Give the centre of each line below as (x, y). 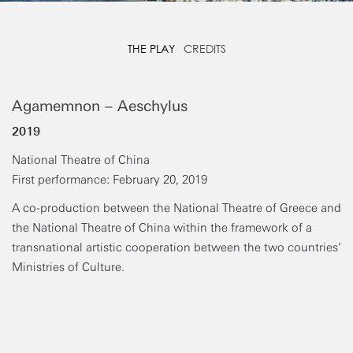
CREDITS (204, 49)
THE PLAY (151, 49)
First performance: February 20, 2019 (110, 179)
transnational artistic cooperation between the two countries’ (176, 248)
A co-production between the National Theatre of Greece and (176, 208)
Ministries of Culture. (68, 268)
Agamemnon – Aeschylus (100, 106)
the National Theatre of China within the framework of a (162, 228)
